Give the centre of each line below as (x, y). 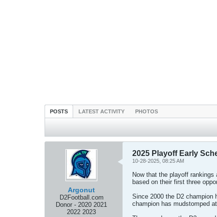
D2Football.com (81, 197)
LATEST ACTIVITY (101, 111)
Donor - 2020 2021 (81, 205)
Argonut (81, 190)
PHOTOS (147, 111)
